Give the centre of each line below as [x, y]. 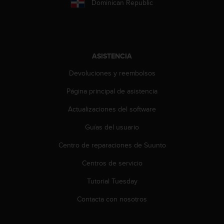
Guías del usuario [112, 127]
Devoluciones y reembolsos [112, 73]
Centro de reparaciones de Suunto [112, 145]
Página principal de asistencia [112, 91]
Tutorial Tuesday [112, 181]
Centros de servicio [112, 163]
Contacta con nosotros [112, 199]
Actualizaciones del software [112, 109]
